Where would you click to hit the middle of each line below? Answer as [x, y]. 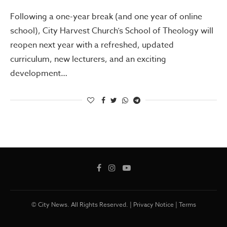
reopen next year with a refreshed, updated [92, 45]
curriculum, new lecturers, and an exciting [88, 59]
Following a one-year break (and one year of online [106, 16]
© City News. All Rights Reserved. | [82, 204]
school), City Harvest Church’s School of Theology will [112, 31]
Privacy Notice [153, 204]
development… [39, 73]
